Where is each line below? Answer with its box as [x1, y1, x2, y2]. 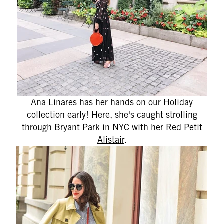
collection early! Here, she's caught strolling [26, 109, 197, 120]
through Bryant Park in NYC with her [21, 122, 166, 132]
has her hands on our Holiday [77, 97, 193, 107]
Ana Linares [31, 97, 77, 107]
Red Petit [165, 122, 202, 132]
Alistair [97, 134, 124, 145]
